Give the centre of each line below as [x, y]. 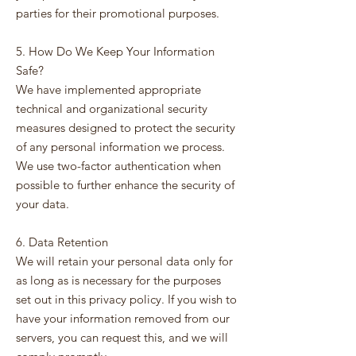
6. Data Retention [62, 242]
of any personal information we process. [120, 147]
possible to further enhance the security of [125, 185]
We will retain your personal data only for [124, 261]
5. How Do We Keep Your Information [115, 51]
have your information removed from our [123, 318]
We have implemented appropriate [108, 89]
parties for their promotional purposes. [118, 13]
